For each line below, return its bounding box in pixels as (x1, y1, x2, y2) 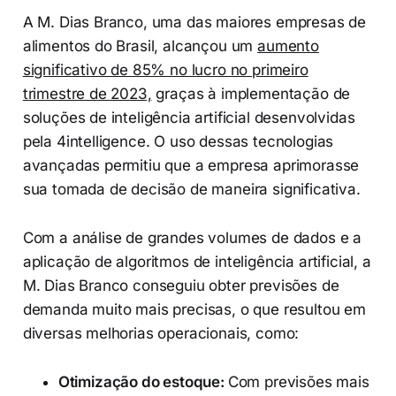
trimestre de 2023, (22, 85, 152, 103)
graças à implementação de (151, 85, 351, 103)
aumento (257, 37, 319, 56)
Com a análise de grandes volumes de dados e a (22, 229, 362, 247)
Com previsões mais (227, 373, 369, 392)
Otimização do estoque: (57, 373, 228, 392)
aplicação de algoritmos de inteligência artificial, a (22, 253, 371, 271)
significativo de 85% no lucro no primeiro (22, 61, 308, 80)
